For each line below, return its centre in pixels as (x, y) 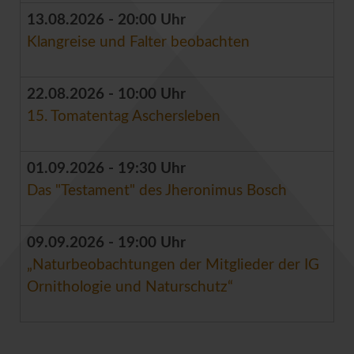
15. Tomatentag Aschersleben (124, 116)
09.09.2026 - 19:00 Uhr (106, 243)
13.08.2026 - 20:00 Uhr (106, 20)
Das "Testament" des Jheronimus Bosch (159, 190)
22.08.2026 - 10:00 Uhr (106, 94)
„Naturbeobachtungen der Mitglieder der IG (173, 265)
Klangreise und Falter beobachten (138, 42)
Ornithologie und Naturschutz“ (130, 287)
